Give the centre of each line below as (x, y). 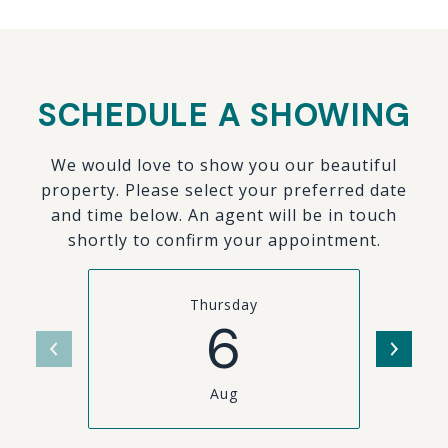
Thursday (224, 304)
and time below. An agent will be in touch (224, 215)
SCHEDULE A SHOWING (224, 115)
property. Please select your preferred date (224, 190)
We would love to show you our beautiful (224, 165)
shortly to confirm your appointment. (224, 240)
